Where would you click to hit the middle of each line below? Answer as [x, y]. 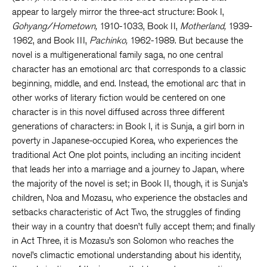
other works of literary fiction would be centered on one [119, 97]
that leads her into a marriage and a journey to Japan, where [128, 169]
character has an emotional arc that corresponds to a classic [129, 69]
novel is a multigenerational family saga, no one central [117, 55]
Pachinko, [110, 40]
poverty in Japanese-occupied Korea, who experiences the [125, 140]
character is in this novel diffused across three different [118, 112]
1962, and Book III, [51, 40]
